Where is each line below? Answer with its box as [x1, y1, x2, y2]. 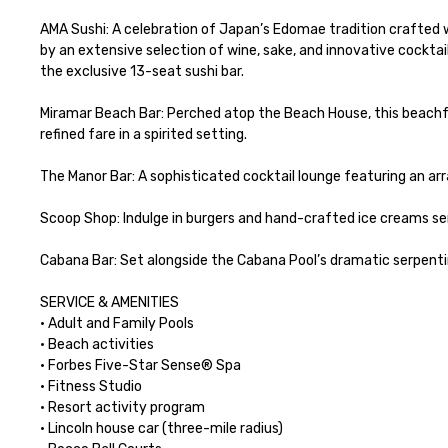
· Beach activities [40, 336, 154, 353]
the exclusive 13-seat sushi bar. [40, 63, 244, 80]
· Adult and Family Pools [40, 315, 194, 332]
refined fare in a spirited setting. [40, 126, 247, 143]
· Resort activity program [40, 399, 205, 416]
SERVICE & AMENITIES [40, 294, 179, 311]
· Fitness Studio [40, 378, 142, 395]
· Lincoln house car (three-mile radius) [40, 420, 283, 437]
